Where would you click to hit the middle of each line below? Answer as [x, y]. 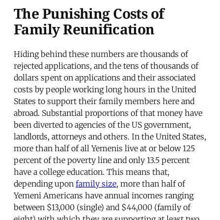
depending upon [45, 183]
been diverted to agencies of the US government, [102, 124]
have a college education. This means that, [92, 172]
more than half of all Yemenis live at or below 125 [104, 148]
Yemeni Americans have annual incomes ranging [104, 195]
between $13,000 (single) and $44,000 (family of [102, 207]
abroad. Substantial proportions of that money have [108, 113]
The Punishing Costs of [89, 13]
